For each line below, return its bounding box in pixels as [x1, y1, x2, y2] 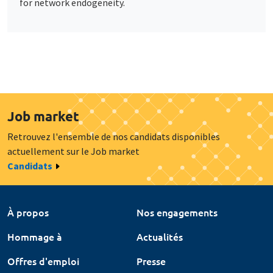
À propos [7, 205, 49, 219]
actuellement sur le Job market [7, 144, 140, 157]
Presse [136, 253, 166, 268]
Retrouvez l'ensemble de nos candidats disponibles [7, 130, 220, 143]
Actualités [136, 229, 183, 243]
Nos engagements [136, 205, 218, 219]
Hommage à [7, 229, 62, 243]
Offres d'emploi [7, 253, 79, 268]
